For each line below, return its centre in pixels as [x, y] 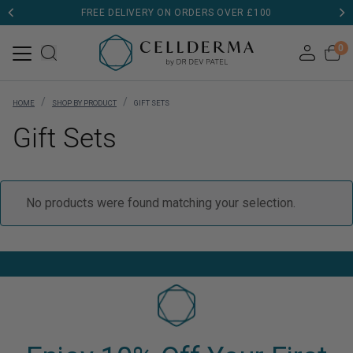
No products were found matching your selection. [161, 203]
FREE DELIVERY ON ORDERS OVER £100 [176, 13]
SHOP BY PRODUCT [84, 103]
